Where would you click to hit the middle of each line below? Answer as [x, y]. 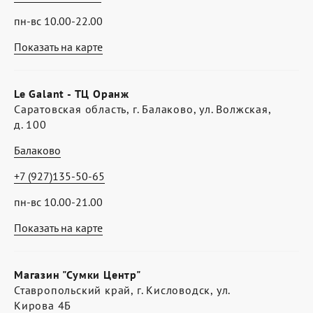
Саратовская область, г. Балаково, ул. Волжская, [143, 109]
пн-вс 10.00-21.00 [58, 202]
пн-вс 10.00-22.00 [58, 21]
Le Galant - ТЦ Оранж [72, 94]
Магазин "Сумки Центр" [78, 275]
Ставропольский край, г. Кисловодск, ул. [122, 290]
